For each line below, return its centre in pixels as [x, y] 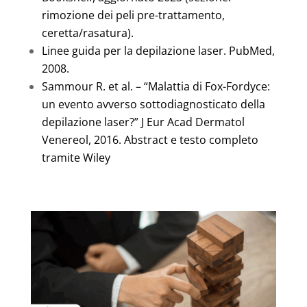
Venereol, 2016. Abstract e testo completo [150, 139]
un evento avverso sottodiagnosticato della [153, 104]
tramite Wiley [76, 157]
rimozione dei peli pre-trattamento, [133, 15]
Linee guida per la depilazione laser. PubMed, [158, 50]
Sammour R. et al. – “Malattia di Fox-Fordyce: [156, 86]
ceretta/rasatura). [87, 33]
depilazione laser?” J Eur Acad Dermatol [143, 122]
